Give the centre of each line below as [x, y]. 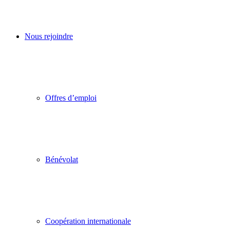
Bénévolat [62, 159]
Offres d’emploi [71, 98]
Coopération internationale [88, 221]
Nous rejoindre [49, 36]
